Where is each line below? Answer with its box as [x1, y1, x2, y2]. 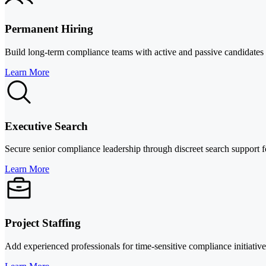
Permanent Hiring [5, 23, 93, 36]
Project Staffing [5, 217, 81, 230]
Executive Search [5, 119, 88, 132]
